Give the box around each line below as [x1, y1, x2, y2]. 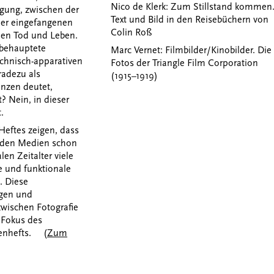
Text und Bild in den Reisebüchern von [110, 13, 268, 25]
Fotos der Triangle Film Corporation [110, 57, 258, 68]
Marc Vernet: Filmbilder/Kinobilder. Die [110, 44, 272, 56]
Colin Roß [110, 26, 152, 38]
